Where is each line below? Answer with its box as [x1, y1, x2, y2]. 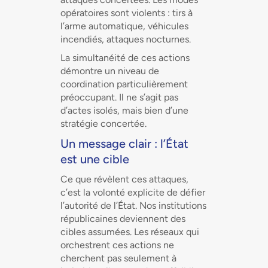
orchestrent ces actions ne [60, 239, 174, 251]
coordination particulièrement [60, 78, 188, 90]
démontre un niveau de [60, 65, 159, 77]
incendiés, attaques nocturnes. [60, 33, 191, 45]
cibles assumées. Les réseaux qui [60, 226, 199, 237]
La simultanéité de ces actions [60, 52, 190, 63]
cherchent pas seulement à [60, 252, 176, 264]
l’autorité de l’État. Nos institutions [60, 200, 206, 211]
